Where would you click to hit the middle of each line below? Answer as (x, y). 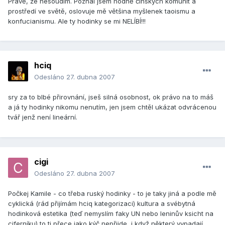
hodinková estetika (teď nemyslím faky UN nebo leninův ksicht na (111, 214)
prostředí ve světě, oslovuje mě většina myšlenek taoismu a (102, 11)
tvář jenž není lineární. (43, 117)
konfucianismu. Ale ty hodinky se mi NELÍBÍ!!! (77, 21)
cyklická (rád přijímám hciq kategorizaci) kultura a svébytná (102, 204)
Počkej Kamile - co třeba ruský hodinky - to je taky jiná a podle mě (112, 194)
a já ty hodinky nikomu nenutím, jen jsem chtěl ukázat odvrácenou (112, 107)
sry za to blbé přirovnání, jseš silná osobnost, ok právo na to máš (111, 97)
